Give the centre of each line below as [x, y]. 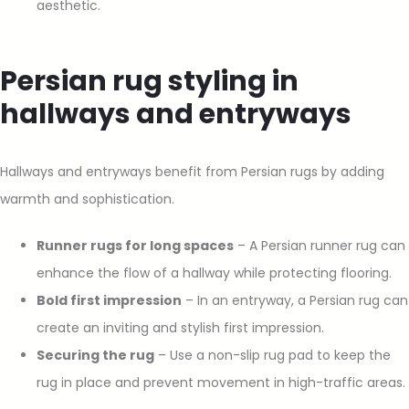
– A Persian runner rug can [320, 245]
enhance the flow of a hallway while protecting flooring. [214, 273]
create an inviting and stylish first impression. [180, 327]
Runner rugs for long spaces [135, 245]
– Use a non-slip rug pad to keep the [273, 355]
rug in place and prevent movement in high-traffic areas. [221, 382]
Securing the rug [95, 355]
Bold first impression [109, 300]
